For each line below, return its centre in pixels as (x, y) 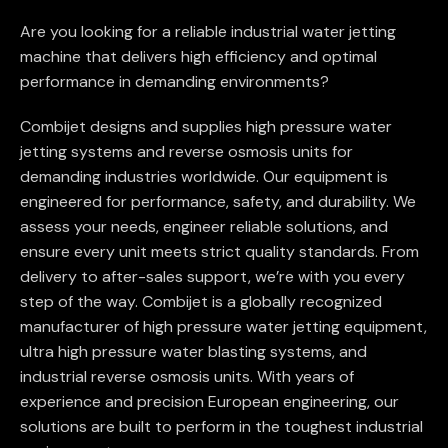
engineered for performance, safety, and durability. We (218, 202)
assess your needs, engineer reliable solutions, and (204, 227)
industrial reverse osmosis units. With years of (187, 377)
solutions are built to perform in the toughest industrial (221, 427)
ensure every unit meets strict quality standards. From (219, 252)
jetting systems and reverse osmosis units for (186, 152)
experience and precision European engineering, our (209, 402)
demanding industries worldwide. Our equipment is (204, 177)
